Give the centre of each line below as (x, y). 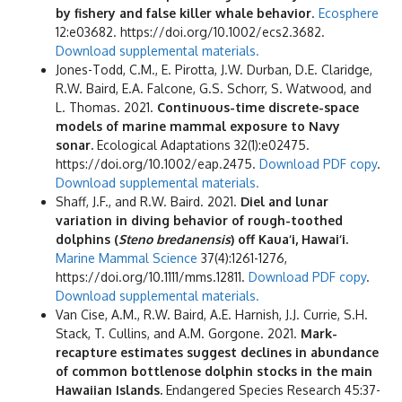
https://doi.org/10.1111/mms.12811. (152, 277)
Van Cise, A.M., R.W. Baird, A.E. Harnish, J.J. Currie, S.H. (212, 315)
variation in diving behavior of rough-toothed (199, 221)
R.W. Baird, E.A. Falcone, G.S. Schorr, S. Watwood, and (214, 89)
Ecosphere (349, 13)
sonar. (76, 145)
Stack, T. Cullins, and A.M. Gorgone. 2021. (178, 334)
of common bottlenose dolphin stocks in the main (214, 371)
